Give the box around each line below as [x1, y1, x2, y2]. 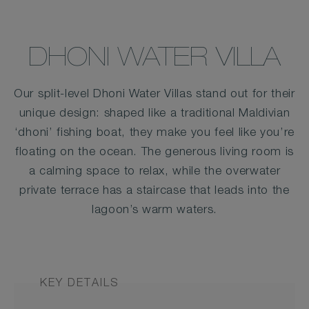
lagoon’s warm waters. [91, 205, 218, 217]
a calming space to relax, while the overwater [28, 166, 281, 178]
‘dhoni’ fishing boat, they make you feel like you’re [14, 128, 295, 139]
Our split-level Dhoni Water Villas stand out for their [14, 89, 295, 101]
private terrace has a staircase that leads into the [19, 186, 290, 197]
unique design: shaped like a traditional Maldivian [19, 108, 290, 120]
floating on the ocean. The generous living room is [15, 147, 294, 159]
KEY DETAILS [40, 279, 119, 290]
